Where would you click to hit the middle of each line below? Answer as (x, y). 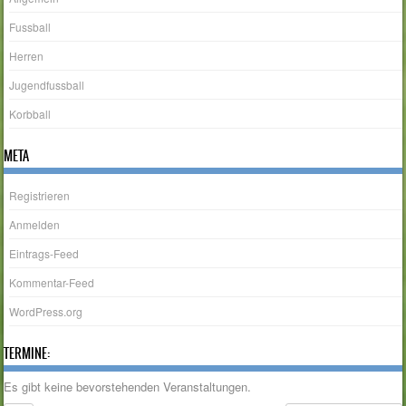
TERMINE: (27, 354)
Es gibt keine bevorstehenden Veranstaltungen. (128, 387)
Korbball (30, 113)
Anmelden (35, 225)
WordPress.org (46, 312)
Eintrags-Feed (44, 254)
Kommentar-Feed (52, 283)
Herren (27, 55)
